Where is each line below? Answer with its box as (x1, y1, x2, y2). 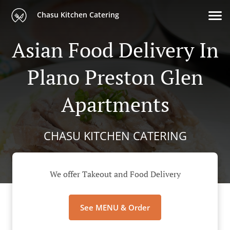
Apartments (61, 90, 169, 118)
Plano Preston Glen (27, 63, 203, 90)
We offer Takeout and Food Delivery (49, 168, 181, 180)
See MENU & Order (80, 202, 150, 213)
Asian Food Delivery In (11, 36, 219, 63)
